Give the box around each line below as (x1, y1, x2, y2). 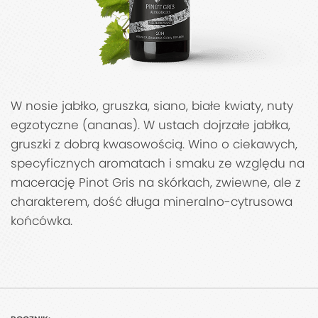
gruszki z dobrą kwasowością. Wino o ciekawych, (11, 136, 297, 153)
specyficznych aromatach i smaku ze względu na (11, 155, 305, 172)
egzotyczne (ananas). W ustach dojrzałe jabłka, (11, 116, 290, 134)
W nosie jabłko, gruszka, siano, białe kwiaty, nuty (11, 97, 293, 115)
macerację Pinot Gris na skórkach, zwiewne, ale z (11, 174, 301, 192)
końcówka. (11, 212, 72, 230)
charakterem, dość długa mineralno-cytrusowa (11, 193, 292, 211)
